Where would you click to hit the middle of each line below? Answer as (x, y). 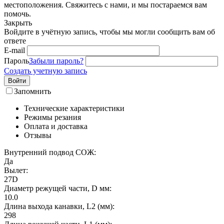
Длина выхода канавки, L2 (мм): (59, 206)
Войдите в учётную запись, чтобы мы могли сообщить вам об (109, 31)
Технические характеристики (74, 108)
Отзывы (38, 135)
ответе (15, 40)
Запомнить (32, 91)
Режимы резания (52, 117)
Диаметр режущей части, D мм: (58, 188)
